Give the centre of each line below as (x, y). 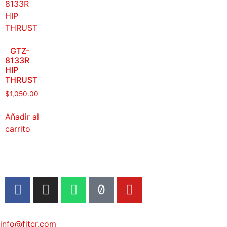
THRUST (21, 79)
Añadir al (22, 116)
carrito (18, 128)
